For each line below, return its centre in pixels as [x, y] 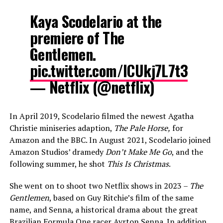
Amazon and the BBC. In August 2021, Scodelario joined [110, 140]
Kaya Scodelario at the [96, 21]
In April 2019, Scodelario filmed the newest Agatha [101, 116]
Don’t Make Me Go [138, 152]
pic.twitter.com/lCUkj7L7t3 [109, 71]
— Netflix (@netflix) [92, 87]
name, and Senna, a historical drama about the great [104, 210]
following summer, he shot [58, 164]
